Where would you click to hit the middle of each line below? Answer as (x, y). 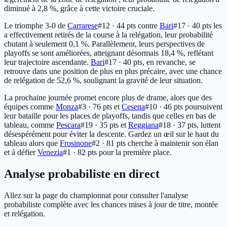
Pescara (68, 125)
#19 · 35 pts (100, 125)
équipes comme (30, 106)
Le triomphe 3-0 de (36, 25)
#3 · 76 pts (95, 106)
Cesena (133, 106)
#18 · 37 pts (178, 125)
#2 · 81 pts (109, 143)
